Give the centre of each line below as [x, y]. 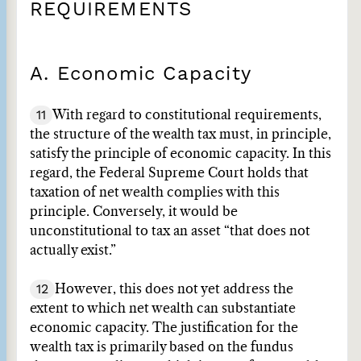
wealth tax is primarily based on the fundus [162, 347]
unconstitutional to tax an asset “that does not [170, 231]
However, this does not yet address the [174, 289]
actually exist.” [73, 251]
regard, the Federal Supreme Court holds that [169, 173]
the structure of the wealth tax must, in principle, [180, 135]
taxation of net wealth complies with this [155, 193]
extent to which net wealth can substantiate [163, 309]
